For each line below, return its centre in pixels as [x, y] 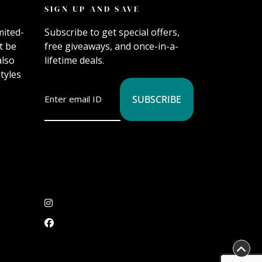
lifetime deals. [74, 61]
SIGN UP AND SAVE [93, 8]
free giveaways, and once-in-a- [111, 46]
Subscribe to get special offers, [112, 32]
